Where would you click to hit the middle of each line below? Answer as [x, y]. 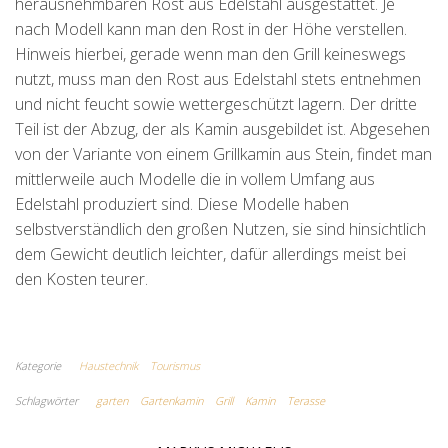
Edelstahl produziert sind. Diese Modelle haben [182, 204]
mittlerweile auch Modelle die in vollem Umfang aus [195, 179]
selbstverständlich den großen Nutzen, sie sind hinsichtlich [220, 229]
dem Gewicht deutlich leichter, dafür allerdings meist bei [210, 254]
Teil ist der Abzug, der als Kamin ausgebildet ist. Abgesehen [222, 129]
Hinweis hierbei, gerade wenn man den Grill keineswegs [210, 54]
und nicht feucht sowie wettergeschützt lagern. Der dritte [216, 104]
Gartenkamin [171, 400]
